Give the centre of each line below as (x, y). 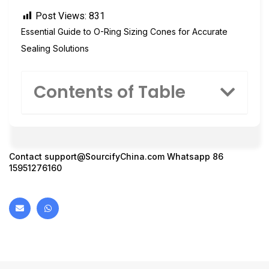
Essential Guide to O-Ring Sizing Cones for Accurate (124, 32)
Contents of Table (110, 92)
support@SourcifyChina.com (104, 156)
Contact (27, 156)
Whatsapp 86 (194, 156)
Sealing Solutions (55, 49)
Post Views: (61, 16)
